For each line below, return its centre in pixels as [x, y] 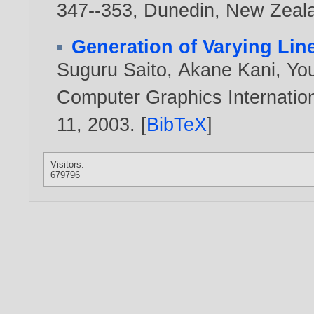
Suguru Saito [112, 69]
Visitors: [68, 164]
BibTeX [177, 124]
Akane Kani [227, 69]
